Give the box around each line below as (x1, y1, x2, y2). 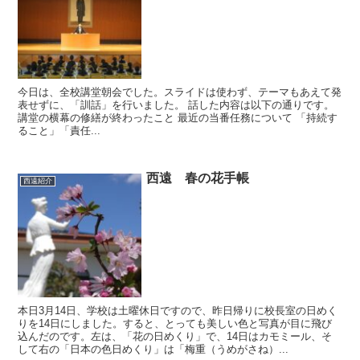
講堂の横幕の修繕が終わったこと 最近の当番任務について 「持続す (18, 112, 338, 125)
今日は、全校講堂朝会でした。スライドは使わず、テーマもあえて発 (18, 86, 342, 99)
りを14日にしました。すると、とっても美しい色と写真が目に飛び (18, 317, 333, 329)
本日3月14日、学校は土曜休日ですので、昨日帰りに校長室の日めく (18, 304, 338, 317)
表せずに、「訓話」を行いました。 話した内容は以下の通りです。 (18, 99, 335, 112)
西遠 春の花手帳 (146, 171, 250, 186)
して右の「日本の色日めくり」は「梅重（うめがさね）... (18, 342, 289, 355)
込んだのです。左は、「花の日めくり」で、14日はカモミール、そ (18, 329, 333, 342)
